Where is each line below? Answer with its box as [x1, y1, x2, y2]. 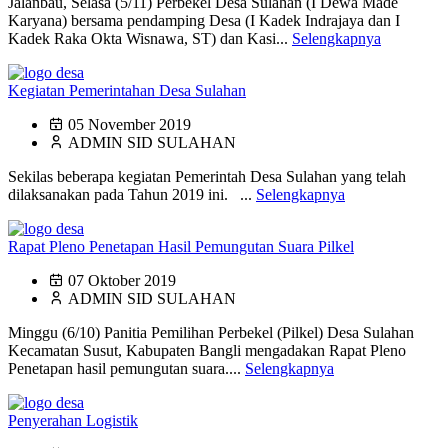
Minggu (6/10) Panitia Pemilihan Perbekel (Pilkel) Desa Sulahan [8, 324, 414, 342]
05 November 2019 [68, 116, 191, 134]
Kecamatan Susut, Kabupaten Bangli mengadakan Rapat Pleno [8, 342, 406, 360]
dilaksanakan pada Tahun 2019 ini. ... [8, 186, 256, 204]
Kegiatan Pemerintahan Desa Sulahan [8, 82, 246, 100]
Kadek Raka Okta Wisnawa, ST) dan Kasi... [8, 30, 292, 48]
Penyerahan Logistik [8, 412, 138, 430]
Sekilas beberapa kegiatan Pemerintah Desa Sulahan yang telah [8, 168, 406, 186]
